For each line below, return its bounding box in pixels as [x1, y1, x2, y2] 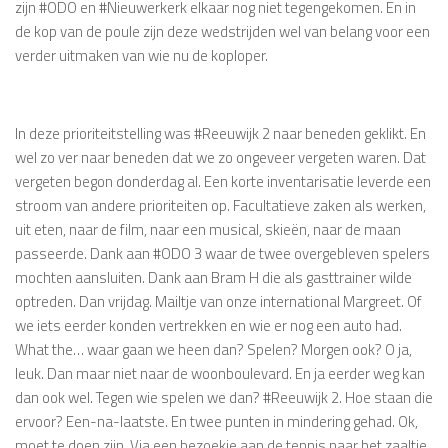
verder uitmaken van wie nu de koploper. [15, 44, 268, 68]
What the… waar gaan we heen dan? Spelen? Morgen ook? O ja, [15, 338, 412, 362]
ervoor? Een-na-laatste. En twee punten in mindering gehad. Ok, [15, 410, 418, 434]
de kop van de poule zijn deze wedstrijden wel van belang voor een [15, 20, 430, 44]
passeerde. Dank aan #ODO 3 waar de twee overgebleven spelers [15, 242, 430, 266]
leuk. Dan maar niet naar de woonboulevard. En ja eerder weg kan [15, 362, 425, 386]
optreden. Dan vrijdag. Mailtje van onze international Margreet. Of [15, 290, 422, 314]
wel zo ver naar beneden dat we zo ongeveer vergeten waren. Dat [15, 146, 426, 170]
